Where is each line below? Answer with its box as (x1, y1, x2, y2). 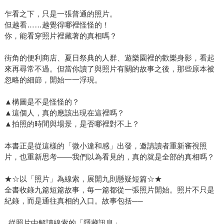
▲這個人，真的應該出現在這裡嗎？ (4, 108, 124, 117)
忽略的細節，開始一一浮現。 (4, 75, 102, 84)
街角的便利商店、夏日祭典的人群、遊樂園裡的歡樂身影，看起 (4, 53, 214, 62)
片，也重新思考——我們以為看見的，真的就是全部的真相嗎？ (4, 152, 214, 161)
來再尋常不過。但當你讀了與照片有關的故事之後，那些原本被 (4, 64, 214, 73)
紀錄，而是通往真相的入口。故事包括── (4, 196, 143, 205)
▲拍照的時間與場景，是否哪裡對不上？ (4, 119, 139, 128)
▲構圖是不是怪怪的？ (4, 97, 79, 106)
